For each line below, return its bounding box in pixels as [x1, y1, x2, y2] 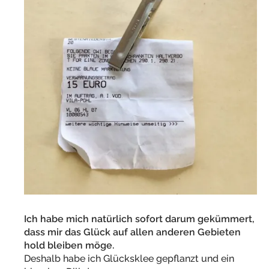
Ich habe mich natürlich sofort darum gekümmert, [24, 213, 257, 225]
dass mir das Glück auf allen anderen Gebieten [24, 226, 241, 238]
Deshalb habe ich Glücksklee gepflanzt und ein [24, 253, 234, 265]
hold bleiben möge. [24, 240, 114, 252]
